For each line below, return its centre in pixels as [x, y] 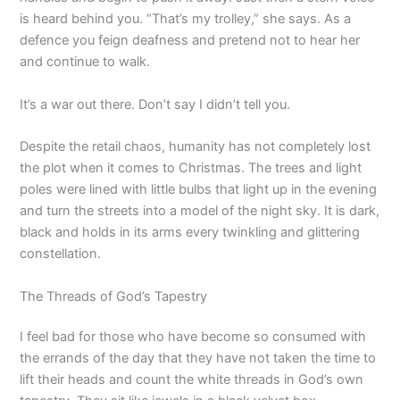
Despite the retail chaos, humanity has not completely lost [196, 147]
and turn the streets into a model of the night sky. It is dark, [200, 211]
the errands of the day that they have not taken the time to [198, 358]
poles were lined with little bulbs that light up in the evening [199, 190]
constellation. [61, 254]
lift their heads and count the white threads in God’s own [192, 380]
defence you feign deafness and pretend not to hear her [190, 41]
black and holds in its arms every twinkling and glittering [190, 233]
